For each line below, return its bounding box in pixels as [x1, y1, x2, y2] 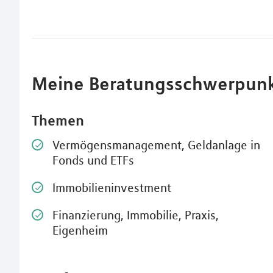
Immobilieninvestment [52, 180, 171, 195]
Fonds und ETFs [52, 152, 134, 168]
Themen [32, 112, 84, 129]
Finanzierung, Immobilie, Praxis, [52, 207, 219, 222]
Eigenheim [52, 222, 108, 238]
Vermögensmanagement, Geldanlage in [52, 137, 260, 152]
